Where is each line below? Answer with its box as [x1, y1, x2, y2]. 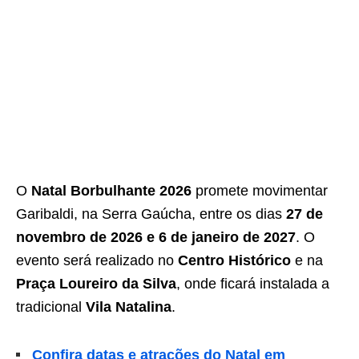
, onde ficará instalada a [176, 276, 329, 292]
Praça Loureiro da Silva [16, 276, 176, 292]
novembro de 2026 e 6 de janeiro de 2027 [16, 229, 296, 245]
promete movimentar [192, 183, 328, 199]
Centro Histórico [178, 252, 291, 268]
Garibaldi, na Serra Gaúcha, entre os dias [16, 206, 286, 222]
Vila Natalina [86, 299, 171, 315]
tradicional [16, 299, 86, 315]
